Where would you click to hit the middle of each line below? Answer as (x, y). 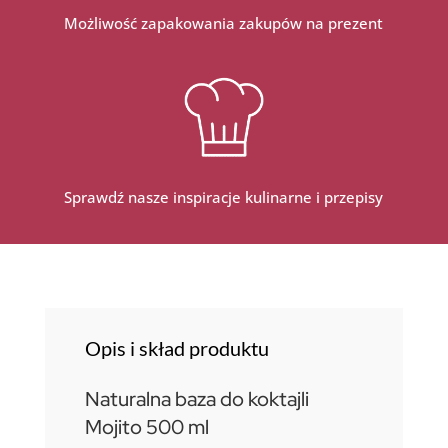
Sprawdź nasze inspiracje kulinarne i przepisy (224, 196)
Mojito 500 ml (146, 426)
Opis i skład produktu (176, 347)
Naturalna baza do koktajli (196, 398)
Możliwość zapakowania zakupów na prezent (224, 23)
